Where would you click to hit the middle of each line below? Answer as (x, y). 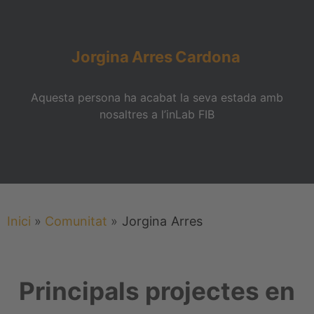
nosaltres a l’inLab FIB (157, 114)
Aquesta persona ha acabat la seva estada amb (157, 97)
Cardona (207, 56)
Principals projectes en (157, 291)
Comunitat (76, 221)
